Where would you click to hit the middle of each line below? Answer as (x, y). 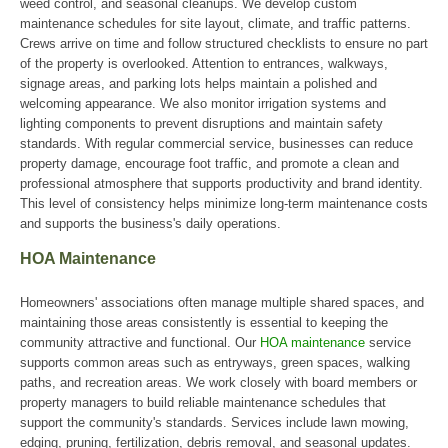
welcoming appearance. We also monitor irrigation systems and (203, 103)
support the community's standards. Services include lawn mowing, (214, 422)
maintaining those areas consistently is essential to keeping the (204, 322)
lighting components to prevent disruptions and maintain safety (201, 123)
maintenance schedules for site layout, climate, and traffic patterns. (215, 23)
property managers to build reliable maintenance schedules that (203, 402)
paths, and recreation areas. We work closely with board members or (218, 382)
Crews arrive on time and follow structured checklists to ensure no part (224, 43)
